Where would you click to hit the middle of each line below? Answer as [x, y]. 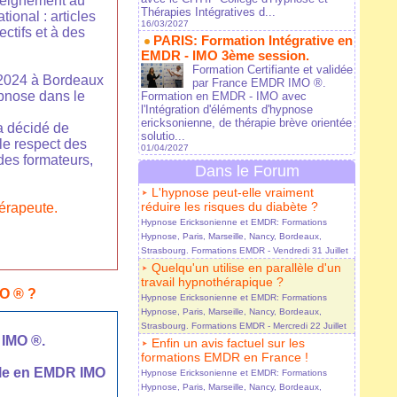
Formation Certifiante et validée [272, 70]
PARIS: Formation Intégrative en [253, 41]
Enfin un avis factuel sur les [228, 343]
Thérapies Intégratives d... [208, 12]
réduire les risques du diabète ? [230, 207]
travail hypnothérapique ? [212, 282]
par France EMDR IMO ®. [259, 83]
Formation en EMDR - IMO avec [224, 97]
